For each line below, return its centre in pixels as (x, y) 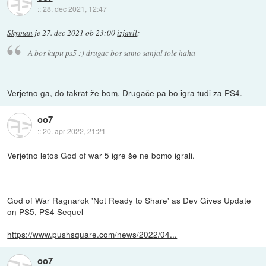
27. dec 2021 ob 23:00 (79, 33)
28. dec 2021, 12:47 (75, 9)
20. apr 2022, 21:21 (74, 131)
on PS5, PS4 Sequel (45, 211)
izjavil (127, 33)
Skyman (20, 33)
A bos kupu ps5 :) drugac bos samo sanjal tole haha (111, 52)
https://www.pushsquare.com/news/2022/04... (92, 234)
